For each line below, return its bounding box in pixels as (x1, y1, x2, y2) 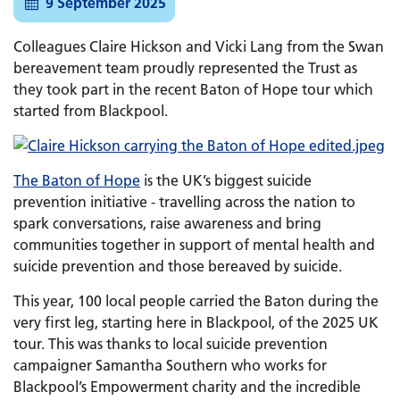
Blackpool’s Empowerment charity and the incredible (13, 378, 361, 396)
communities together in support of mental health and (13, 236, 375, 254)
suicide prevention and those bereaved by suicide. (13, 257, 342, 275)
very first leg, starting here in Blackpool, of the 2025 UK (13, 313, 379, 331)
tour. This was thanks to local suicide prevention (13, 335, 328, 353)
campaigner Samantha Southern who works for (13, 356, 327, 374)
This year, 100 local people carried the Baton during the (13, 292, 379, 310)
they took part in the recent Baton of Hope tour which (13, 80, 373, 98)
